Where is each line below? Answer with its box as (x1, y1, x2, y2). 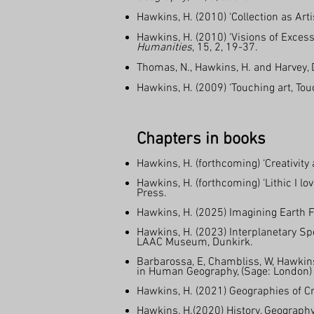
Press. (137, 186, 167, 200)
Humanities (137, 41, 192, 55)
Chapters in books (137, 130, 266, 149)
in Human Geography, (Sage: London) (137, 265, 312, 279)
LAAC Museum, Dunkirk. (137, 235, 253, 250)
